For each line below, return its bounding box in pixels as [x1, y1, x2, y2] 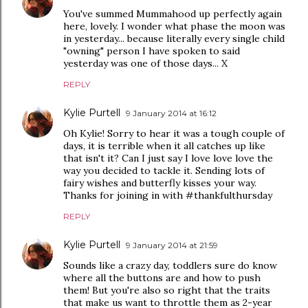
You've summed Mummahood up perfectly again [63, 8, 282, 20]
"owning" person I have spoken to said [63, 45, 240, 57]
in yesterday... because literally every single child [63, 32, 285, 45]
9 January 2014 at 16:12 [126, 108, 217, 118]
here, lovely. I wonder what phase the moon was [63, 20, 285, 32]
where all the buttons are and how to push [63, 272, 261, 284]
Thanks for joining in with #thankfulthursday [63, 189, 272, 201]
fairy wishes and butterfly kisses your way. [63, 177, 256, 189]
